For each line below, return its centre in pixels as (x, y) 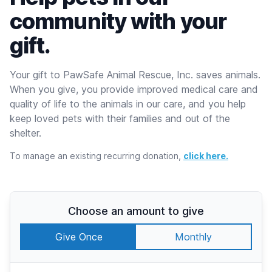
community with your (118, 22)
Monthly (193, 237)
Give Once (79, 237)
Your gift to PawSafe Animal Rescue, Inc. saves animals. (135, 75)
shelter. (25, 133)
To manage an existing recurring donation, (97, 156)
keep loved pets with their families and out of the (120, 119)
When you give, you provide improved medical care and (134, 90)
